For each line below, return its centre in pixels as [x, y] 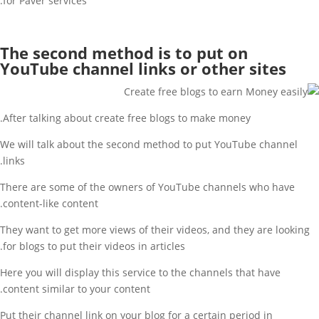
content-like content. [51, 203]
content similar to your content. [77, 289]
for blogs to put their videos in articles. [94, 246]
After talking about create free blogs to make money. [127, 118]
